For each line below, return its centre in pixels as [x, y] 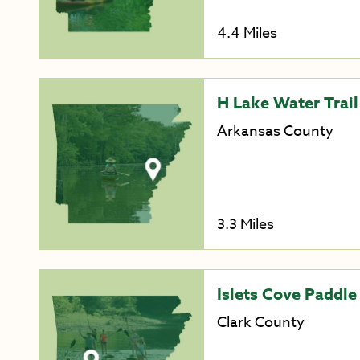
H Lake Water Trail [287, 102]
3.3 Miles [245, 225]
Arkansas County [275, 131]
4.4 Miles [247, 33]
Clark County [260, 323]
